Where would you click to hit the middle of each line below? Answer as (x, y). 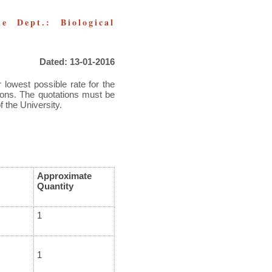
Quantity (55, 186)
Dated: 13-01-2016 (77, 62)
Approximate (64, 176)
